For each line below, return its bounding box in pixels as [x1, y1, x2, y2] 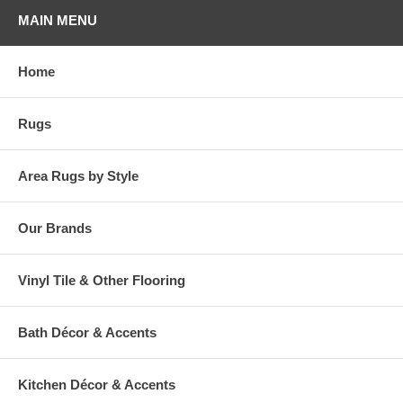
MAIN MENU [18, 13, 97, 29]
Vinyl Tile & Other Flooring [18, 273, 185, 289]
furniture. [18, 3, 64, 16]
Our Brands [18, 220, 92, 237]
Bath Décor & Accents [18, 325, 157, 341]
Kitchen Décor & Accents [18, 377, 175, 393]
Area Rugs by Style [18, 168, 139, 184]
